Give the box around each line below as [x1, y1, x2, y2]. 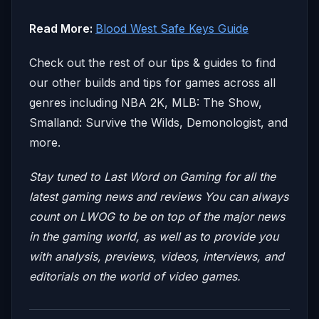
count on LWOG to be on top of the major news [29, 209, 285, 224]
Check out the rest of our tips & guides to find [29, 55, 276, 70]
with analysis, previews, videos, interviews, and [29, 249, 284, 263]
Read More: [29, 21, 95, 36]
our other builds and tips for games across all [29, 75, 276, 90]
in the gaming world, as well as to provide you [29, 229, 278, 244]
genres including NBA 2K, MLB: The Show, [29, 95, 262, 110]
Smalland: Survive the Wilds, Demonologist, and [29, 115, 288, 130]
